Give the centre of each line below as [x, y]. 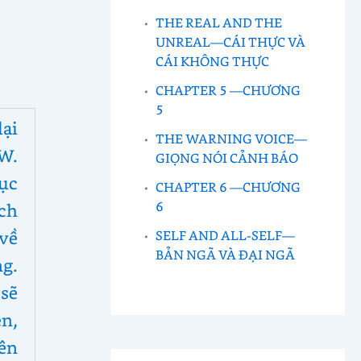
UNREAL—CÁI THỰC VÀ [231, 41]
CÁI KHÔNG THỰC [213, 60]
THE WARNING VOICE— [232, 138]
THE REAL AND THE [219, 22]
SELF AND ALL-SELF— [226, 234]
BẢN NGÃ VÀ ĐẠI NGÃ [226, 254]
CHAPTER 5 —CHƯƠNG [228, 89]
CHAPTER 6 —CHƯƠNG [228, 186]
